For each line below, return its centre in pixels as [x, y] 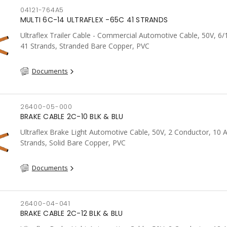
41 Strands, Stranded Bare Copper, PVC [85, 46]
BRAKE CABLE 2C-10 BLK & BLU [72, 117]
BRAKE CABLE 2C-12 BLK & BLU [71, 213]
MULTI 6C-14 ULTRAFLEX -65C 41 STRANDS [94, 20]
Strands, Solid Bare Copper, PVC [73, 143]
